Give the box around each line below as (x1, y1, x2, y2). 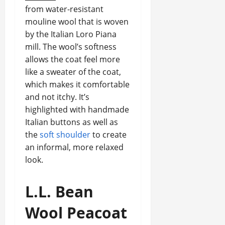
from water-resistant (25, 4, 103, 15)
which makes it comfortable (25, 79, 130, 90)
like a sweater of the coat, (25, 66, 121, 77)
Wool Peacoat (25, 202, 127, 223)
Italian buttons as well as (25, 117, 118, 128)
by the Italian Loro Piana (25, 29, 117, 40)
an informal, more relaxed (25, 142, 124, 153)
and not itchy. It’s (25, 91, 89, 102)
